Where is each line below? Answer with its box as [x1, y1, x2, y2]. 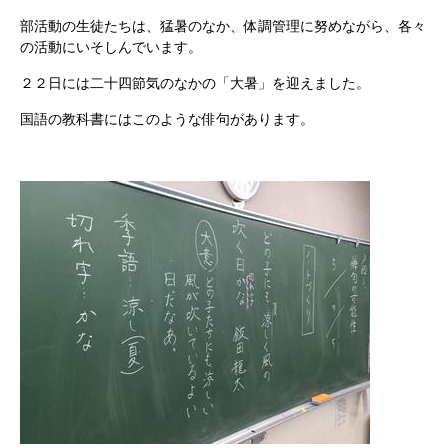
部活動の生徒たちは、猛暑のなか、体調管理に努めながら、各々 [20, 18, 426, 34]
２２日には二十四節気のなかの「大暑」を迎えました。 [20, 75, 370, 91]
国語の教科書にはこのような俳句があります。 [20, 111, 314, 127]
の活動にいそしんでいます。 [20, 39, 202, 55]
